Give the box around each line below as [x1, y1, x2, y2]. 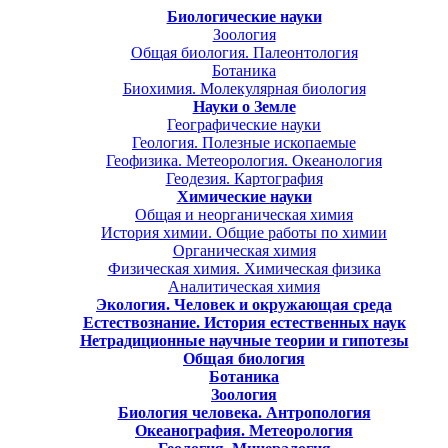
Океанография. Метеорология [135, 421, 353, 439]
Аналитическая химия [168, 277, 320, 295]
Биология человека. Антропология [117, 403, 371, 421]
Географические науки [167, 115, 321, 133]
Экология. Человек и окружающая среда [96, 295, 392, 313]
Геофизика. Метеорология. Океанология [106, 151, 382, 169]
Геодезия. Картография [165, 169, 323, 187]
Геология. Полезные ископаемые [132, 133, 356, 151]
